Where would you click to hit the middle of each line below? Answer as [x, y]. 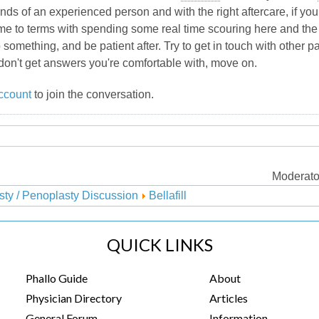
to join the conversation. [93, 95]
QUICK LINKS [159, 245]
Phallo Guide [56, 278]
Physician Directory [73, 298]
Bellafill [168, 195]
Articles [229, 298]
